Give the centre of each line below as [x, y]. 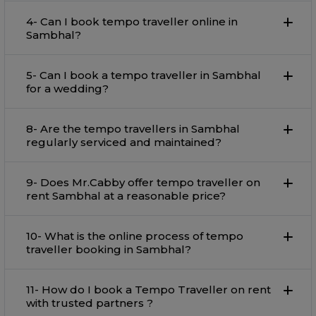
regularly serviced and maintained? [124, 142]
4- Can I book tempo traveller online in [132, 22]
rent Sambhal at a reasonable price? [126, 196]
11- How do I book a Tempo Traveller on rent [148, 290]
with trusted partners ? [90, 303]
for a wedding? [67, 89]
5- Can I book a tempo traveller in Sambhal [144, 75]
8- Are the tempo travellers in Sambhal [133, 129]
